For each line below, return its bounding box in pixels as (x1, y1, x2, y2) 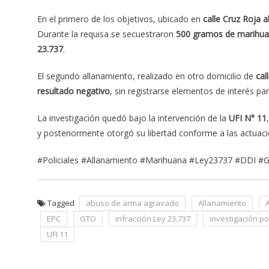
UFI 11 (47, 229, 68, 240)
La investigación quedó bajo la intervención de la (37, 112, 229, 124)
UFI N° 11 (229, 112, 267, 124)
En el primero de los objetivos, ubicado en (37, 13, 203, 25)
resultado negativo (37, 85, 110, 97)
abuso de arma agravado (86, 198, 179, 209)
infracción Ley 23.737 (115, 213, 190, 225)
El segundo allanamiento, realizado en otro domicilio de (37, 70, 256, 82)
